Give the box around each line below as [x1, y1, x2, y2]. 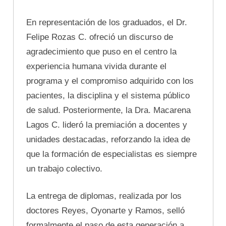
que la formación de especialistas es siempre [26, 149, 197, 159]
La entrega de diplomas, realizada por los [26, 191, 182, 201]
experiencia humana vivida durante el [26, 61, 166, 71]
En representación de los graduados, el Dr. [26, 17, 187, 27]
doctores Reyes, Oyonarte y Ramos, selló [26, 206, 185, 216]
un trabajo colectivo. [26, 163, 102, 174]
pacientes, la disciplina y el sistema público [26, 90, 190, 100]
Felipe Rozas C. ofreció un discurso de [26, 32, 173, 42]
